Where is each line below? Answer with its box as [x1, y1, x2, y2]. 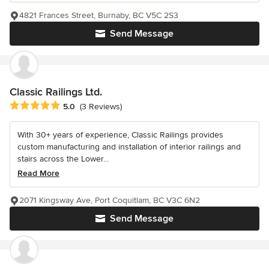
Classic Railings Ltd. [10, 85, 102, 98]
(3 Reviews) [80, 101, 122, 112]
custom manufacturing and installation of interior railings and [17, 142, 241, 153]
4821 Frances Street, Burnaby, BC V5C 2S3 [19, 10, 178, 20]
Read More [17, 168, 59, 179]
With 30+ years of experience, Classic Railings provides [17, 130, 223, 141]
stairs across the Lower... [17, 154, 109, 165]
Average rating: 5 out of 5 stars [9, 100, 138, 112]
